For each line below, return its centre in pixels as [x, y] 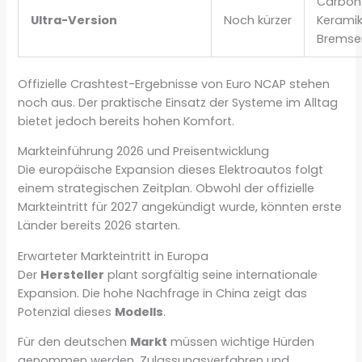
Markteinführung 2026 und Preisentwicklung [144, 152]
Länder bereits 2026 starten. [99, 226]
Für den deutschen [74, 342]
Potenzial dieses [67, 311]
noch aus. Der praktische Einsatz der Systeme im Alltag [178, 102]
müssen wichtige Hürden [241, 342]
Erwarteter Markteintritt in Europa [114, 256]
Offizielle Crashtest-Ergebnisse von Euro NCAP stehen [174, 84]
